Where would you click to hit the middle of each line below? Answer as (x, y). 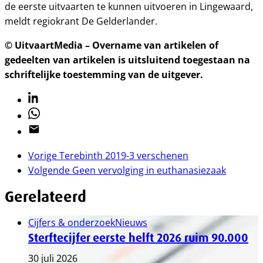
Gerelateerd (45, 197)
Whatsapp (50, 114)
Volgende (49, 170)
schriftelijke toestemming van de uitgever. (104, 75)
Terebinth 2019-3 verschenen (124, 156)
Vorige (43, 156)
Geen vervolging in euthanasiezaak (149, 170)
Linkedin (46, 98)
